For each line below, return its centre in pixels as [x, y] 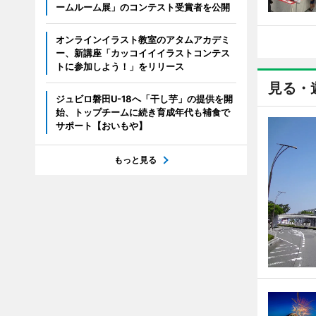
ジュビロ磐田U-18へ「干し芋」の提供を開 [144, 99]
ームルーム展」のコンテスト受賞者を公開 [142, 7]
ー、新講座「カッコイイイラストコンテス [142, 53]
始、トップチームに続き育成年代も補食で [142, 112]
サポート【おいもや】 [101, 126]
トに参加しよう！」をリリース [120, 66]
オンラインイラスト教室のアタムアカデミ [142, 39]
